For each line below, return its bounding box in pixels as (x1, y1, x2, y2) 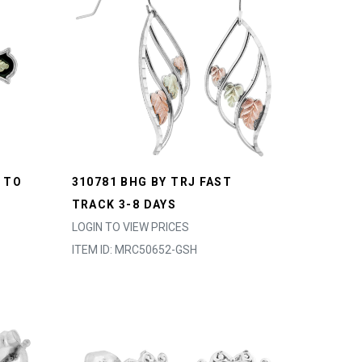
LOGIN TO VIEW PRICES (71, 221, 189, 234)
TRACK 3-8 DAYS (71, 198, 177, 211)
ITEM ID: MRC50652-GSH (71, 243, 197, 256)
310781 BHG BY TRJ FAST (71, 175, 233, 188)
